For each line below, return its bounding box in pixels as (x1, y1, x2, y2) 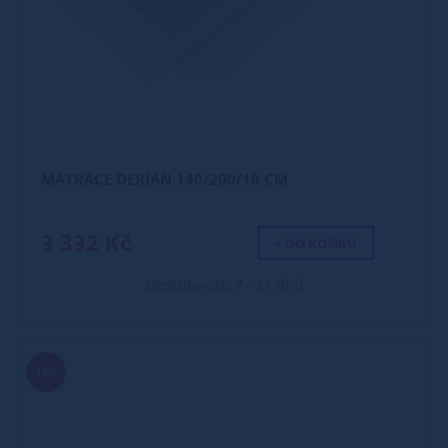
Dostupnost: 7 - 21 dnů (145, 275, 303, 294)
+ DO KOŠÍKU (274, 234, 357, 252)
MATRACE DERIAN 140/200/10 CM (41, 169, 288, 189)
